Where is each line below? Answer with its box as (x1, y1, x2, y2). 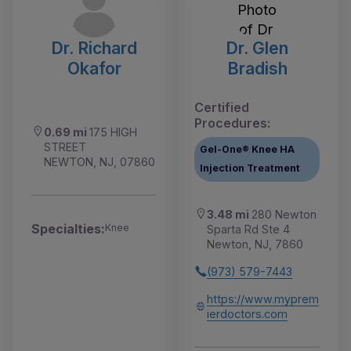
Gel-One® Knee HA (200, 143, 295, 156)
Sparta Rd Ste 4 (207, 222, 290, 236)
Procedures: (194, 114, 270, 131)
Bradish (226, 57, 288, 78)
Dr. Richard (51, 37, 137, 58)
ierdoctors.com (207, 306, 288, 320)
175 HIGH (89, 125, 137, 139)
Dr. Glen (226, 37, 288, 58)
